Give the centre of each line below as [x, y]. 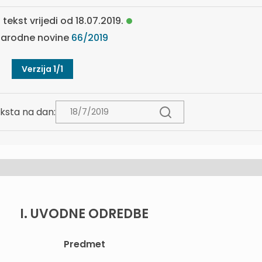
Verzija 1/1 [42, 69]
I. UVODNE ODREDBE [84, 214]
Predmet [84, 244]
